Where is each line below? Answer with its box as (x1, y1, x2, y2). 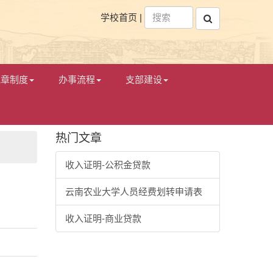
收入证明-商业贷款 (65, 213, 141, 224)
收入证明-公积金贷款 (65, 160, 151, 170)
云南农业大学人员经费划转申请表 (65, 186, 202, 197)
